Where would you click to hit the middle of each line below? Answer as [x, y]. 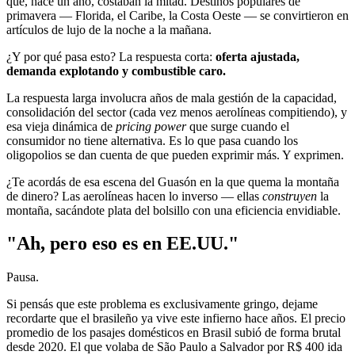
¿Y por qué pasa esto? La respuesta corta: [111, 56]
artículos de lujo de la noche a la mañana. [109, 29]
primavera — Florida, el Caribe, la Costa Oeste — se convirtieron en [177, 15]
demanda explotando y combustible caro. [116, 71]
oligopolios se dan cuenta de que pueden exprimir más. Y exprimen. [175, 155]
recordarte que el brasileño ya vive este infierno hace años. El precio [176, 319]
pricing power [151, 126]
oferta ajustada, [258, 56]
